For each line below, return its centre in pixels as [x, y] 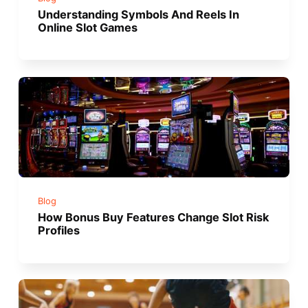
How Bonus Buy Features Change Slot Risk [154, 217]
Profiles [59, 230]
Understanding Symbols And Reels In [139, 15]
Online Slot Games [88, 28]
